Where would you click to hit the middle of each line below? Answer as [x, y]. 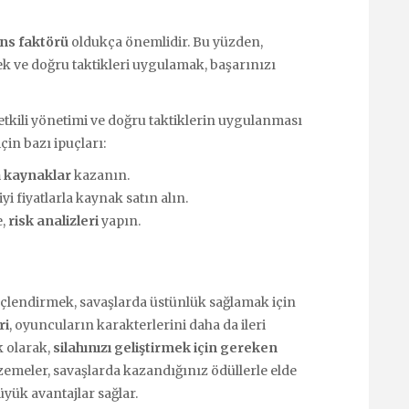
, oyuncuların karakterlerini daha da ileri [137, 325]
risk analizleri [53, 220]
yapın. [120, 220]
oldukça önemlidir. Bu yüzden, [166, 42]
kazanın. [100, 175]
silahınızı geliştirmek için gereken [165, 347]
